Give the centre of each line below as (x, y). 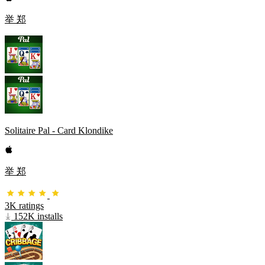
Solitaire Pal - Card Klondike (59, 130)
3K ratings (24, 205)
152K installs (37, 216)
